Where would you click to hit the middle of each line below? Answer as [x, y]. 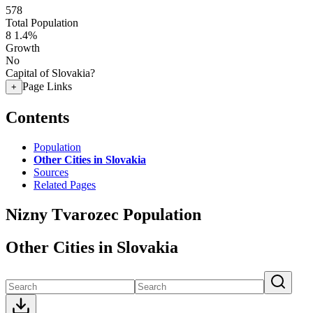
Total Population [42, 23]
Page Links [47, 86]
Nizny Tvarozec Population [103, 214]
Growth [23, 48]
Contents [37, 117]
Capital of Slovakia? [50, 73]
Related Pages [65, 184]
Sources [51, 172]
